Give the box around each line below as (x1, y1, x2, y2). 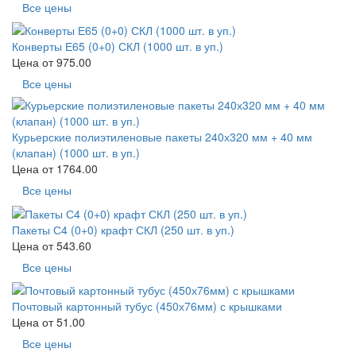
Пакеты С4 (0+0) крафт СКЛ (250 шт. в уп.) (12, 221, 234, 238)
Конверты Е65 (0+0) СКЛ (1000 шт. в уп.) (12, 38, 223, 55)
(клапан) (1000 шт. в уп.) (12, 145, 140, 161)
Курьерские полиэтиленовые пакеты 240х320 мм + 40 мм (12, 129, 312, 145)
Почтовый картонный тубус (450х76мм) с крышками (12, 297, 282, 314)
